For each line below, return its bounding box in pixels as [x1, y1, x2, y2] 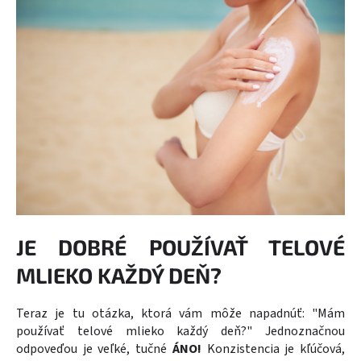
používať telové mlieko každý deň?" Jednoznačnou [16, 322, 345, 340]
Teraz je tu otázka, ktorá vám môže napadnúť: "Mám [16, 304, 345, 322]
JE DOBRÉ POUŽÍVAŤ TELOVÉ [16, 234, 345, 260]
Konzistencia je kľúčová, [201, 339, 346, 358]
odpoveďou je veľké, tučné [16, 339, 172, 358]
